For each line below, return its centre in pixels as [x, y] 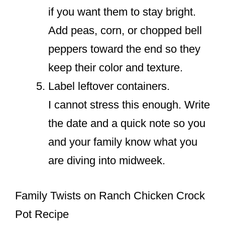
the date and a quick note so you [127, 124]
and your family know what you [123, 142]
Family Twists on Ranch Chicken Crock [110, 196]
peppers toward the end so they [124, 49]
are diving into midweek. [107, 161]
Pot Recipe [42, 214]
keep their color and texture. [116, 68]
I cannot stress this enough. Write [129, 105]
